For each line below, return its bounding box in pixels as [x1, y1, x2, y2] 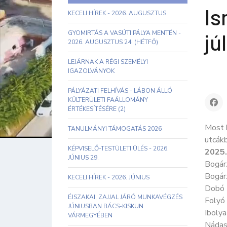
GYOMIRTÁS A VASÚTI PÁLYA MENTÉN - [68, 29, 181, 37]
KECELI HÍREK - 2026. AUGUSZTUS [68, 9, 166, 17]
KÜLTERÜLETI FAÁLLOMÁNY [68, 96, 148, 104]
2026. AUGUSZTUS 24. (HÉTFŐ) [68, 38, 158, 46]
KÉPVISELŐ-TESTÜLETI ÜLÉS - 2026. [68, 144, 169, 153]
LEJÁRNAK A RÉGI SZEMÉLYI [68, 58, 148, 66]
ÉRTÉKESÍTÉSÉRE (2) [68, 105, 126, 113]
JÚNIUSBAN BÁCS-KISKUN [68, 202, 143, 210]
